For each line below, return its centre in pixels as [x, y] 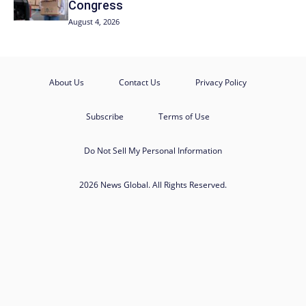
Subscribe [105, 116]
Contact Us [139, 82]
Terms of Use [184, 116]
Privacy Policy [221, 82]
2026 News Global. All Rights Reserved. [153, 184]
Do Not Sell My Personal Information [153, 150]
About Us [66, 82]
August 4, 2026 [94, 21]
